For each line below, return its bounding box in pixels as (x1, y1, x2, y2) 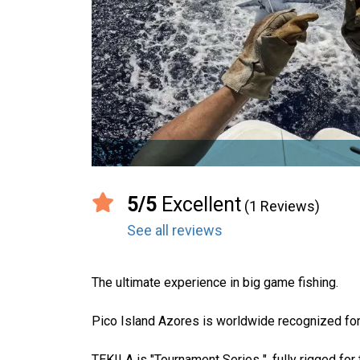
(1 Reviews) (244, 198, 320, 215)
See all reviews (127, 222, 223, 239)
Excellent (157, 193, 241, 216)
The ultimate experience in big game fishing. (92, 275, 338, 290)
